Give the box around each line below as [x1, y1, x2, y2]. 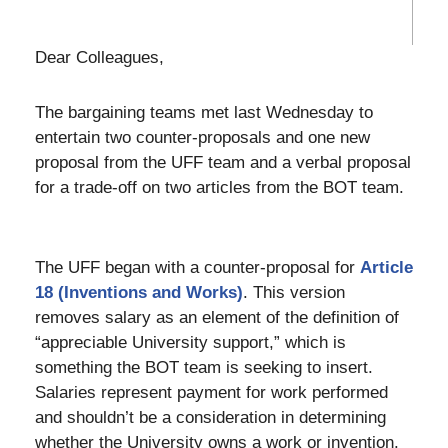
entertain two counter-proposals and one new [35, 127, 370, 147]
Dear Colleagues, [35, 48, 174, 67]
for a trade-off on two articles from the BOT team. [35, 177, 404, 197]
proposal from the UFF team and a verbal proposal [35, 152, 411, 172]
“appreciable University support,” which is [35, 332, 346, 352]
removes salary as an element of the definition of [35, 307, 399, 327]
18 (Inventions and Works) [35, 282, 243, 302]
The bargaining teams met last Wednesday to [35, 102, 373, 122]
